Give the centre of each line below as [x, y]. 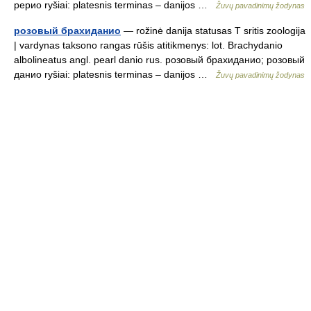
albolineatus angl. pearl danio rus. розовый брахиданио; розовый [159, 60]
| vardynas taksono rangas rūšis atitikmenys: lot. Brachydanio [148, 45]
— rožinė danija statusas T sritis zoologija [213, 31]
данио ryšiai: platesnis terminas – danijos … [115, 75]
